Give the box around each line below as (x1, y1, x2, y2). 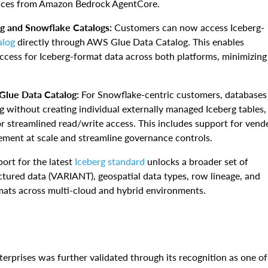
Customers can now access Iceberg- (114, 22, 264, 33)
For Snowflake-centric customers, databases (79, 89, 267, 100)
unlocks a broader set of (145, 156, 248, 167)
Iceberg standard (75, 156, 145, 167)
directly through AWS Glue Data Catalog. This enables (15, 36, 244, 48)
